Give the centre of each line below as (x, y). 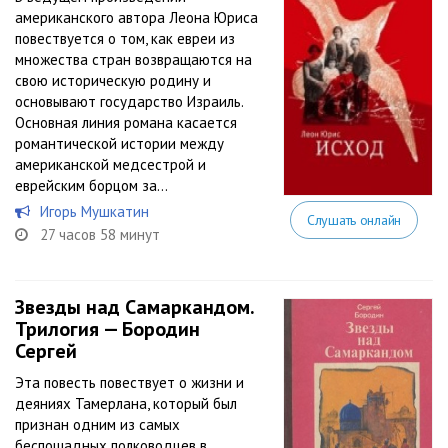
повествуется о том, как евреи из (125, 38)
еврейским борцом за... (91, 185)
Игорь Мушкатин (94, 211)
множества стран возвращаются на (133, 59)
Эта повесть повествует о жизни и (129, 382)
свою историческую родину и (113, 80)
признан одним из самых (97, 424)
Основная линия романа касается (126, 122)
